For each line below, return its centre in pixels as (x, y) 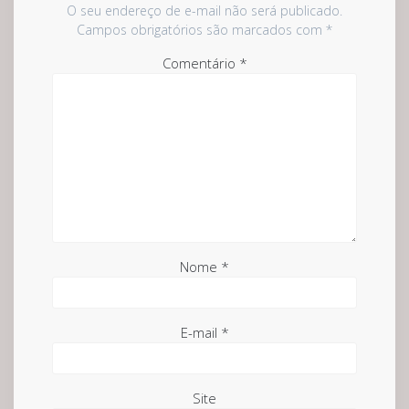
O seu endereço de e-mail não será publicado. (204, 11)
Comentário (200, 63)
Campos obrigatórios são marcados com (201, 30)
